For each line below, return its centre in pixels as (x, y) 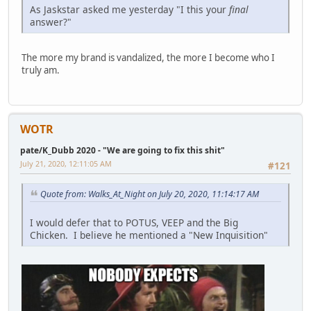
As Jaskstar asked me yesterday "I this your (129, 9)
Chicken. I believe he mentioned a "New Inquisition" (149, 235)
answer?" (51, 22)
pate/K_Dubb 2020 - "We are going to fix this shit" (123, 150)
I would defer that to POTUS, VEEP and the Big (134, 222)
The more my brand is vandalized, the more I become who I (148, 57)
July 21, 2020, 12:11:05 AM (66, 163)
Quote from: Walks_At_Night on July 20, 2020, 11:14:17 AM (150, 194)
